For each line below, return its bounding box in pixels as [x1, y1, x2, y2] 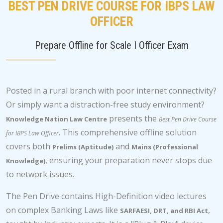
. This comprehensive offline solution [59, 127, 197, 138]
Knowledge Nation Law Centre [6, 114, 107, 123]
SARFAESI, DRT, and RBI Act [120, 206, 208, 215]
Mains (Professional [131, 142, 198, 151]
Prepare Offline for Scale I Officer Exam [34, 39, 189, 51]
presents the [107, 113, 159, 124]
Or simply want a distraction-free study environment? [6, 99, 205, 110]
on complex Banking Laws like [6, 205, 120, 216]
